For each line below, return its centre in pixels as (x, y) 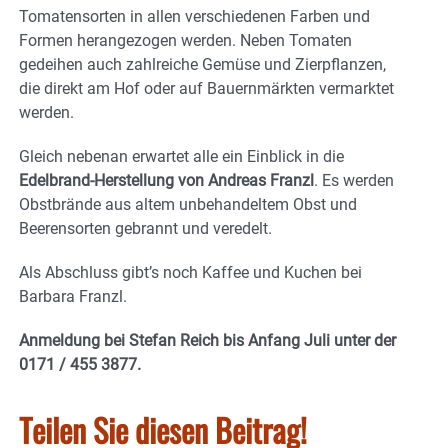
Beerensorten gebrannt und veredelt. (145, 228)
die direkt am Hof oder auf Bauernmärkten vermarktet (206, 88)
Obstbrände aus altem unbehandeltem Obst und (188, 204)
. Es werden (354, 180)
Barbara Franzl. (73, 296)
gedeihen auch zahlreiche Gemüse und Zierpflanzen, (202, 64)
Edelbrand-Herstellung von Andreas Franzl (166, 180)
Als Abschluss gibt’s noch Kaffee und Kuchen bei (190, 272)
